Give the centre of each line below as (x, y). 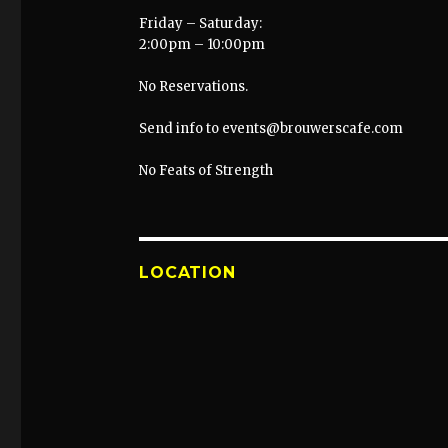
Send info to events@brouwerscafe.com (271, 129)
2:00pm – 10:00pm (202, 45)
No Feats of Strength (206, 171)
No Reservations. (194, 87)
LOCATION (187, 273)
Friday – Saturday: (201, 24)
